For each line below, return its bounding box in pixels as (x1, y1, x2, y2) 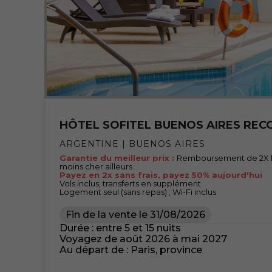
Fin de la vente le (65, 209, 148, 221)
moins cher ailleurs (59, 161, 132, 172)
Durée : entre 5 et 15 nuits (59, 222, 181, 234)
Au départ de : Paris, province (59, 244, 202, 256)
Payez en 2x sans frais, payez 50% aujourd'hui (59, 170, 262, 180)
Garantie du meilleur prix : (59, 153, 177, 163)
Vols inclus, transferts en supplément (59, 178, 201, 189)
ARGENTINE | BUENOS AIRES (59, 138, 205, 150)
